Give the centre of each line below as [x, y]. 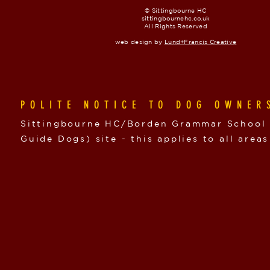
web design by [140, 42]
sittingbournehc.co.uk [176, 18]
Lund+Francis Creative [200, 42]
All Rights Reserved [176, 26]
